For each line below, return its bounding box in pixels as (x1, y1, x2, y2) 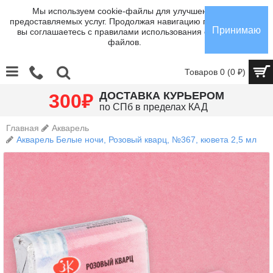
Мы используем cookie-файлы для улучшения (32, 6, 217, 16)
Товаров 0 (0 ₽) (185, 67, 246, 77)
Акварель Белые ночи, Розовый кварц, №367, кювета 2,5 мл (16, 135, 257, 144)
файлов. (107, 37, 141, 47)
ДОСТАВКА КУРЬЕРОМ (99, 90, 224, 102)
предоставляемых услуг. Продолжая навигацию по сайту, (10, 16, 239, 26)
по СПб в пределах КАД (99, 102, 208, 112)
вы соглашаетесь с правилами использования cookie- (16, 27, 232, 37)
